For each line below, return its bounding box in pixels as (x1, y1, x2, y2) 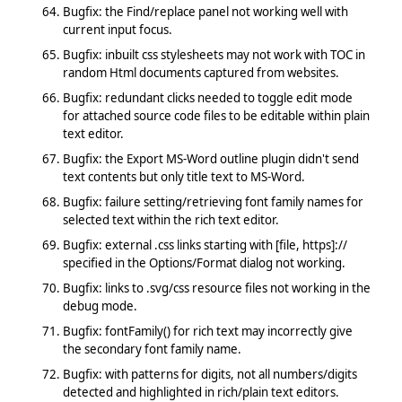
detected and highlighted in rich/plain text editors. (62, 383, 339, 400)
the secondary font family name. (62, 340, 241, 357)
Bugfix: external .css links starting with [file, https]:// (62, 236, 347, 253)
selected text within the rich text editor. (62, 211, 279, 228)
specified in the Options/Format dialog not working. (62, 254, 345, 271)
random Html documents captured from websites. (62, 64, 339, 81)
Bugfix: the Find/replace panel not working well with (62, 3, 348, 20)
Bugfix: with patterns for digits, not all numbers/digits (62, 365, 357, 382)
